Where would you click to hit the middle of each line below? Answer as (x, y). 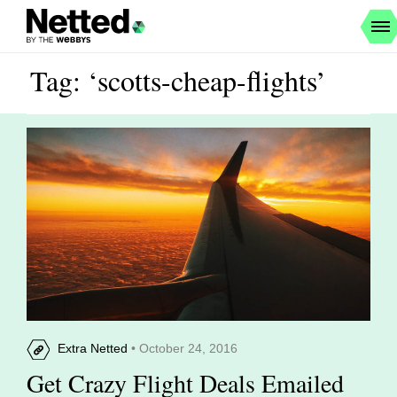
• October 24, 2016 (183, 349)
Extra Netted (93, 349)
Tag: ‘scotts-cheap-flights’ (178, 80)
